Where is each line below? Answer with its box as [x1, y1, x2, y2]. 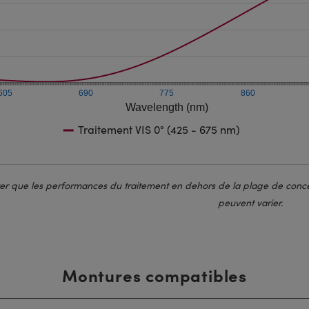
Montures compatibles [61, 263, 247, 287]
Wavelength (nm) [126, 101, 209, 114]
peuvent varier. [217, 196, 283, 210]
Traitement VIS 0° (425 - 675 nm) [77, 122, 240, 137]
